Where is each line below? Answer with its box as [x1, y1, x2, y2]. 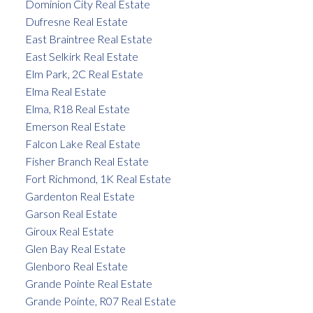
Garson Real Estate [24, 207, 117, 221]
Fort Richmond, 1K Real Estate [24, 172, 171, 186]
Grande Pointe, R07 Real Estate [24, 294, 176, 308]
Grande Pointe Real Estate [24, 277, 152, 291]
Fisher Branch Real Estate [24, 154, 149, 168]
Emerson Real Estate [24, 119, 126, 133]
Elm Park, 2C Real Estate [24, 67, 143, 81]
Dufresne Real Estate [24, 15, 128, 29]
